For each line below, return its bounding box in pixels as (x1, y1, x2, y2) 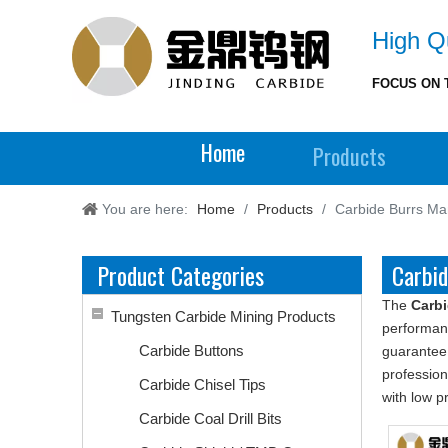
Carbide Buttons (139, 342, 244, 359)
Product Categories (97, 257, 264, 293)
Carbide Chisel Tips (139, 376, 266, 393)
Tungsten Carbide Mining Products (111, 308, 336, 325)
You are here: (102, 201, 188, 217)
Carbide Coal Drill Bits (139, 410, 282, 427)
